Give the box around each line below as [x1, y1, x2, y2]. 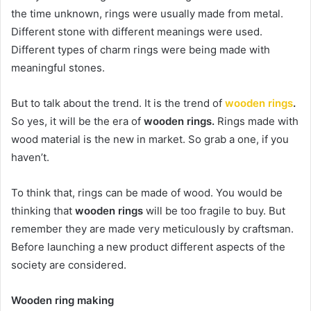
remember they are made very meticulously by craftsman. [11, 221, 294, 235]
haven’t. [11, 150, 52, 164]
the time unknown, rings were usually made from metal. [11, 6, 283, 20]
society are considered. [11, 258, 126, 271]
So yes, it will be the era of [11, 114, 144, 128]
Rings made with [217, 114, 299, 128]
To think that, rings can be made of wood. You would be [11, 185, 283, 199]
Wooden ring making [11, 293, 114, 307]
